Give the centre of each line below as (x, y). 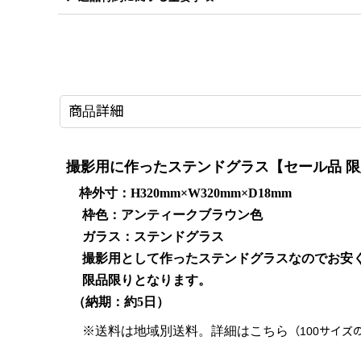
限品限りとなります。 (147, 280)
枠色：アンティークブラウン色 (164, 214)
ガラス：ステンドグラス (145, 236)
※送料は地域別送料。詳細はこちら (177, 330)
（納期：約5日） (118, 301)
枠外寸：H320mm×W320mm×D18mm (179, 193)
